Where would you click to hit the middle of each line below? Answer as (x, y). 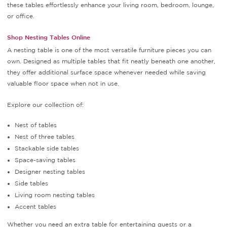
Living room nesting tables (55, 195)
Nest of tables (36, 125)
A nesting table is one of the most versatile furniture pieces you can (109, 50)
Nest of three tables (45, 137)
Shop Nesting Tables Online (49, 37)
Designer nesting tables (50, 172)
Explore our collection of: (45, 105)
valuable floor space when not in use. (63, 84)
